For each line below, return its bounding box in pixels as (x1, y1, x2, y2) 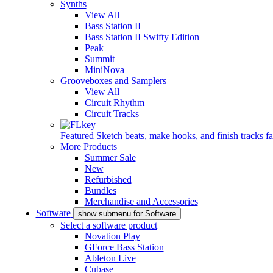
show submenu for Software (77, 209, 176, 218)
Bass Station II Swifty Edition (84, 32, 199, 42)
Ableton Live (84, 253, 136, 263)
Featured (60, 130, 94, 141)
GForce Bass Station (84, 242, 164, 252)
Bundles (84, 185, 116, 196)
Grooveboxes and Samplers (60, 76, 166, 86)
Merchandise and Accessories (84, 196, 198, 207)
